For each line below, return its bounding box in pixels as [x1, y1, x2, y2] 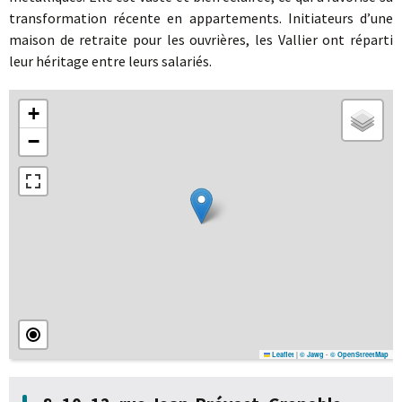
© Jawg [300, 349, 324, 359]
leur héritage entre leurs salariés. [9, 51, 212, 70]
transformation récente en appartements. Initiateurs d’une [9, 8, 393, 27]
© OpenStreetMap [330, 349, 389, 359]
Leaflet [270, 349, 294, 359]
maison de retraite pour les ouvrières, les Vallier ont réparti [9, 30, 393, 48]
